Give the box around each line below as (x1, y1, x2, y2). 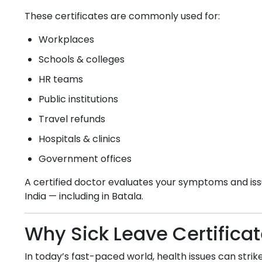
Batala (112, 189, 142, 203)
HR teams (39, 73, 83, 86)
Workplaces (39, 33, 94, 46)
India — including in (25, 189, 112, 203)
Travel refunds (39, 112, 105, 126)
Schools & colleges (39, 53, 125, 66)
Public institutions (39, 92, 118, 106)
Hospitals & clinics (39, 132, 120, 146)
